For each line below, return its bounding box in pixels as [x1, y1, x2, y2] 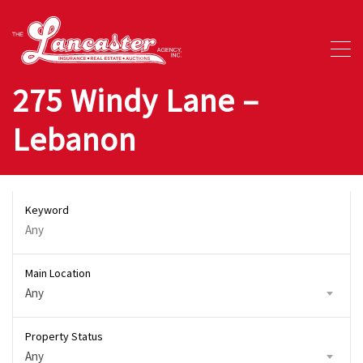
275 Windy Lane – [12, 80, 259, 122]
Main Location [25, 266, 91, 281]
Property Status [25, 329, 103, 344]
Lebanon [12, 119, 136, 160]
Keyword [25, 203, 69, 218]
